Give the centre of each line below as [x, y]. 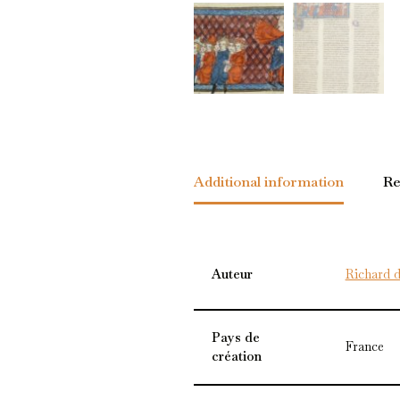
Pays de [235, 338]
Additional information [268, 182]
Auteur [232, 275]
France [364, 347]
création [236, 357]
